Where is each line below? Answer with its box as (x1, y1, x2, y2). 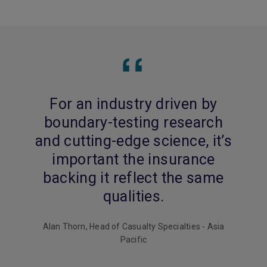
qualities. (103, 188, 164, 205)
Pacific (120, 235, 147, 244)
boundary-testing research (44, 114, 223, 131)
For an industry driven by (49, 95, 218, 113)
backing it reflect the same (43, 169, 224, 187)
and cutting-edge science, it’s (35, 132, 232, 150)
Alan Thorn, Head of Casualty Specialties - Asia (42, 222, 225, 231)
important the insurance (52, 151, 215, 168)
